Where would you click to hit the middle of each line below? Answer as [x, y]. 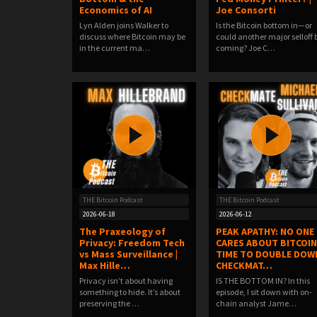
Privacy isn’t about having [126, 281]
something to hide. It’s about [130, 292]
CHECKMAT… [244, 265]
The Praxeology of [122, 231]
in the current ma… [115, 48]
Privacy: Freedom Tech [132, 243]
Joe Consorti [246, 10]
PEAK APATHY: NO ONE [265, 231]
